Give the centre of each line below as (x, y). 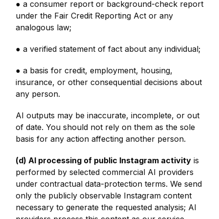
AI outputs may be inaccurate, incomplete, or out (108, 115)
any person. (38, 94)
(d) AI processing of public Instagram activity (103, 160)
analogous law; (44, 27)
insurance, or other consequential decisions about (109, 82)
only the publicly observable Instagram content (104, 196)
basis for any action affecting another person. (101, 139)
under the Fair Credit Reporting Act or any (94, 16)
